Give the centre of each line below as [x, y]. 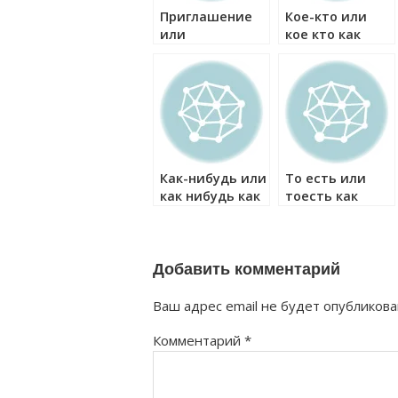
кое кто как [323, 34]
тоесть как [322, 196]
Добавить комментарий [247, 269]
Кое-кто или [326, 16]
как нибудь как [210, 196]
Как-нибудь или [213, 178]
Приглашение [206, 16]
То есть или [326, 178]
